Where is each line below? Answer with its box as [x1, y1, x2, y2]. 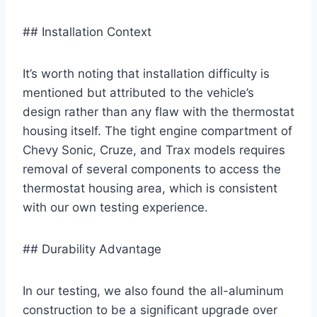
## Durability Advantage [23, 241, 161, 256]
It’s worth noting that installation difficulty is [23, 66, 270, 81]
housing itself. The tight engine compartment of [23, 123, 292, 138]
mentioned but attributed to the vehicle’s [23, 85, 254, 100]
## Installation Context [23, 24, 151, 39]
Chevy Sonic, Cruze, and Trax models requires [23, 142, 285, 157]
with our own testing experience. [23, 200, 208, 214]
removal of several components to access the [23, 161, 281, 176]
